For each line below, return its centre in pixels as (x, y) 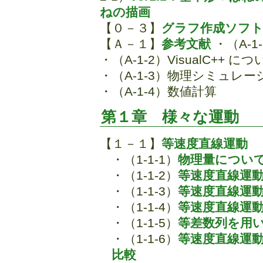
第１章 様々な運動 (170, 117)
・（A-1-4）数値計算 (158, 91)
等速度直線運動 (205, 144)
